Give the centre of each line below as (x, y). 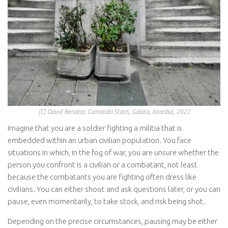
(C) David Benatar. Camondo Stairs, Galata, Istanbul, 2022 (114, 112)
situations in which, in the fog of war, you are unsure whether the (113, 153)
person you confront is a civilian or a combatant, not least (103, 165)
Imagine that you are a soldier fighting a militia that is (95, 128)
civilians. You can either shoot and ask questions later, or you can (114, 189)
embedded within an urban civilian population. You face (99, 140)
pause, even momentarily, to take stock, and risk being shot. (106, 202)
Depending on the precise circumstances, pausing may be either (112, 221)
